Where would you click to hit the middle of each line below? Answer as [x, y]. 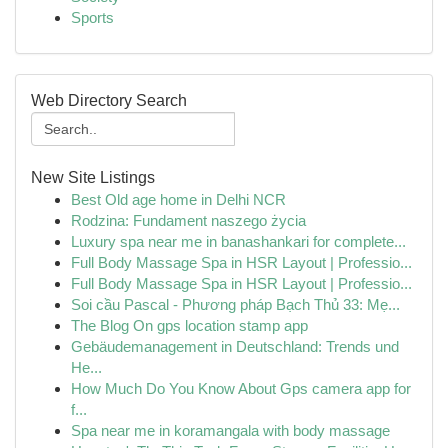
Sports [92, 17]
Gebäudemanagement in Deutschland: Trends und [235, 346]
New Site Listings [93, 177]
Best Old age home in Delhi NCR [178, 199]
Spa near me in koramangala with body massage [230, 430]
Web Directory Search [109, 100]
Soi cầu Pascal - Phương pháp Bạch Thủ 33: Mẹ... [235, 304]
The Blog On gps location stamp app [189, 325]
